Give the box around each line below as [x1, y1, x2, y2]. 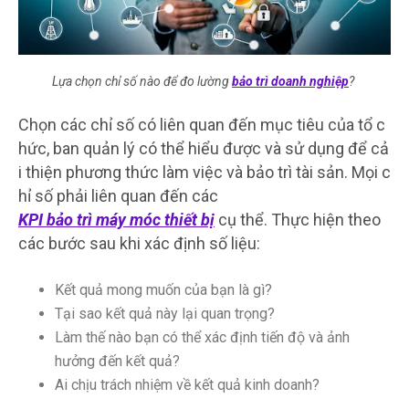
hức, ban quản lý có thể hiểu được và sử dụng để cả [18, 138, 389, 158]
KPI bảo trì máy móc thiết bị [18, 209, 215, 229]
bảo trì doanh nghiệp [232, 73, 349, 89]
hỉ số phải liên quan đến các [18, 185, 218, 205]
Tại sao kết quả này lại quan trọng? [55, 304, 275, 322]
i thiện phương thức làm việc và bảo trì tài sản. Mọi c [18, 162, 391, 182]
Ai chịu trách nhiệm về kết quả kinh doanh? [55, 375, 320, 393]
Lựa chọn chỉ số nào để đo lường [52, 73, 232, 89]
